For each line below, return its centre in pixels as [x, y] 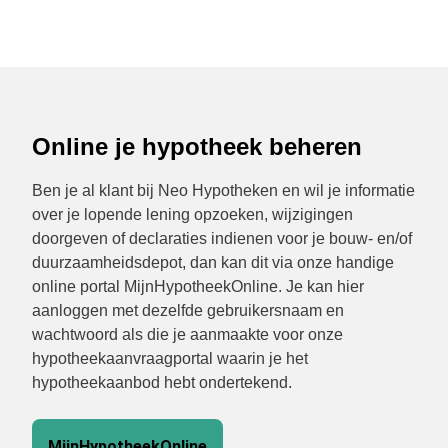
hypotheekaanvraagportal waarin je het [170, 358]
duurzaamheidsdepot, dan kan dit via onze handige [213, 262]
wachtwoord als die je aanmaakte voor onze [187, 334]
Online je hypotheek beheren [197, 146]
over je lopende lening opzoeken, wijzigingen [192, 214]
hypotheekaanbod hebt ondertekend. [162, 382]
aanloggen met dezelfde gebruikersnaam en [188, 310]
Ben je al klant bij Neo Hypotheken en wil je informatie [223, 190]
